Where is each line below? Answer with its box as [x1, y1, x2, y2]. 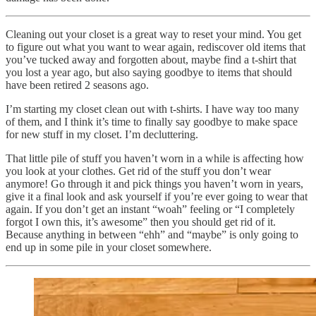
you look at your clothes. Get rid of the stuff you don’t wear [6, 164, 271, 177]
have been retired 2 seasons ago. [6, 78, 149, 91]
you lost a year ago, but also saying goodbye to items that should [6, 66, 292, 78]
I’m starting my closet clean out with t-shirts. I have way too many [6, 102, 299, 115]
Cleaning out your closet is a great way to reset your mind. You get [6, 28, 301, 40]
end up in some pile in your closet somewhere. [6, 241, 212, 253]
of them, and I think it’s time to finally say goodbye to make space [6, 115, 298, 128]
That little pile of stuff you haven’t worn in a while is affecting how [6, 152, 304, 164]
